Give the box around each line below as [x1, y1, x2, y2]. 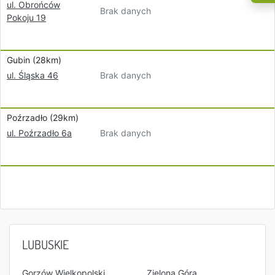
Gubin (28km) [7, 55, 61, 65]
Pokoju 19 [7, 12, 46, 23]
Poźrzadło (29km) [7, 112, 79, 123]
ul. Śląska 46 [7, 70, 58, 80]
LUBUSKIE [22, 236, 69, 252]
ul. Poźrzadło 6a [7, 128, 72, 138]
